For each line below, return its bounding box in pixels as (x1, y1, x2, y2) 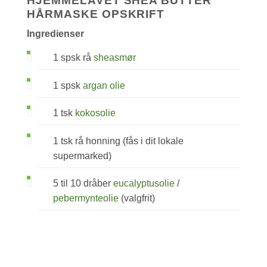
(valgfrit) (119, 193, 156, 204)
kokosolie (75, 108, 116, 119)
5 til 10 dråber (53, 178, 114, 189)
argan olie (83, 80, 126, 91)
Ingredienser (27, 29, 84, 39)
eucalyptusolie (113, 178, 175, 189)
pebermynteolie (53, 193, 119, 204)
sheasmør (94, 52, 136, 63)
